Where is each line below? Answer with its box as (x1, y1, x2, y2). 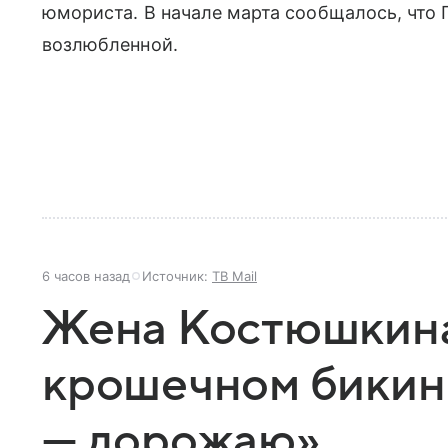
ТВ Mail (212, 267, 257, 284)
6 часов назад (42, 267, 130, 284)
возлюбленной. (42, 33, 183, 55)
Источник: (142, 267, 212, 284)
